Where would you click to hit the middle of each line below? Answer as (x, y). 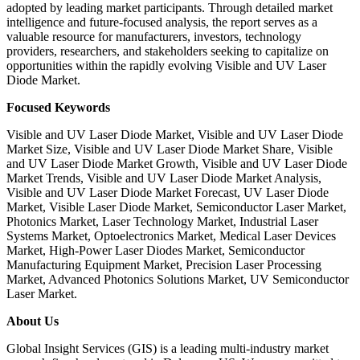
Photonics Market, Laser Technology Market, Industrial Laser (162, 221)
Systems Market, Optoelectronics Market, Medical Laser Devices (171, 235)
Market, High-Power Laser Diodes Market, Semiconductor (155, 250)
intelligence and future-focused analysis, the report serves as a (162, 22)
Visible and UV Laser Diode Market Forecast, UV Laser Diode (168, 192)
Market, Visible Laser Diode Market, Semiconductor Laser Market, (176, 207)
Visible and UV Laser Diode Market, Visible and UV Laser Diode (175, 134)
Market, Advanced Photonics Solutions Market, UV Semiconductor (178, 279)
